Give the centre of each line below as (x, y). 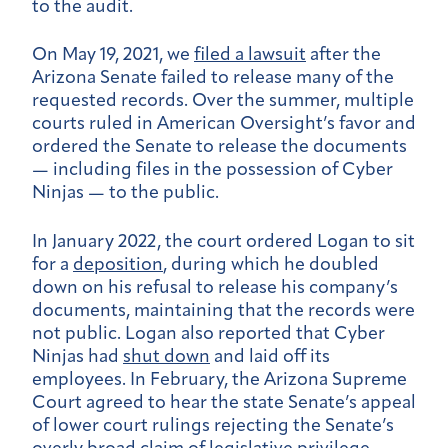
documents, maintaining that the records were (223, 311)
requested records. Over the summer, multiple (223, 102)
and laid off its (270, 357)
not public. (78, 334)
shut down (166, 357)
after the (343, 56)
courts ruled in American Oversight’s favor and (224, 125)
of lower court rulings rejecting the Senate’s (213, 426)
